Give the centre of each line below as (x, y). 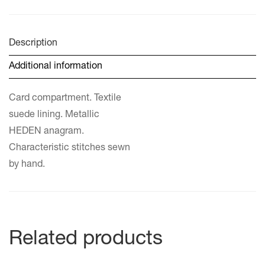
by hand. (27, 165)
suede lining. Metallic (54, 115)
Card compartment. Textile (65, 98)
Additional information (56, 67)
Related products (86, 240)
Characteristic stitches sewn (70, 148)
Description (33, 43)
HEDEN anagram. (46, 132)
